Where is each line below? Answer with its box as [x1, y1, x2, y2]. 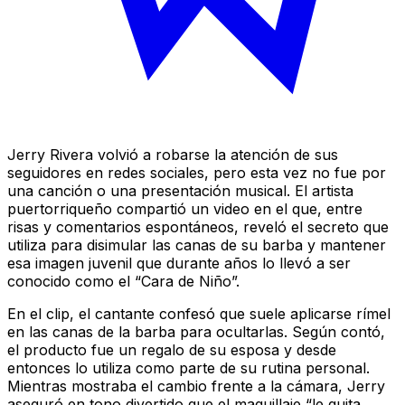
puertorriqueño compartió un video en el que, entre [7, 199, 363, 218]
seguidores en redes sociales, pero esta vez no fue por [7, 163, 386, 182]
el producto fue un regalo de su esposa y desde [7, 340, 336, 359]
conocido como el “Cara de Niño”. [7, 271, 240, 290]
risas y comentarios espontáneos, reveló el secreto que [7, 217, 389, 236]
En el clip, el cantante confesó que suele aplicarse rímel [7, 304, 391, 323]
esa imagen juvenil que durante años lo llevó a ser [7, 253, 351, 272]
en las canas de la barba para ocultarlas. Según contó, [7, 322, 385, 341]
